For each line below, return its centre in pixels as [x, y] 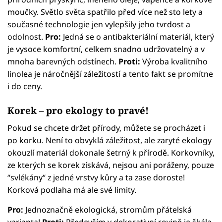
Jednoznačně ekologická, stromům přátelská [108, 210]
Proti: [129, 62]
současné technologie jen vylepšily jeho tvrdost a [99, 25]
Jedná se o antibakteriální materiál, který [138, 37]
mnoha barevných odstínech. [63, 62]
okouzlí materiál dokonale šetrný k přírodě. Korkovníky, [111, 153]
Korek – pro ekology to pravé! [78, 110]
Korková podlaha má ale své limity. [72, 190]
